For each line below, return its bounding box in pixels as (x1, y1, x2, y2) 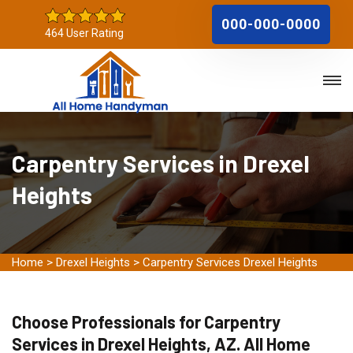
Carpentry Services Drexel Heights (143, 255, 318, 269)
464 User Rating (45, 27, 124, 39)
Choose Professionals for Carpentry (12, 311, 281, 332)
